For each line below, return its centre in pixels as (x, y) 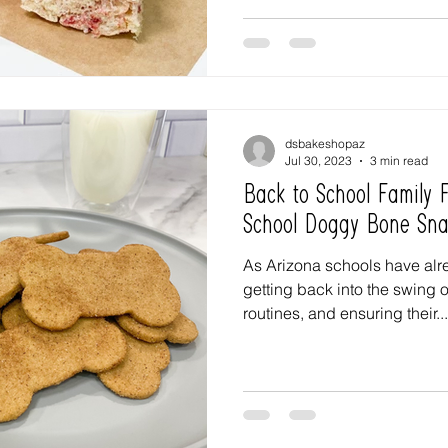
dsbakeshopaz (325, 143)
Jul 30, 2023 (318, 160)
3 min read (399, 160)
